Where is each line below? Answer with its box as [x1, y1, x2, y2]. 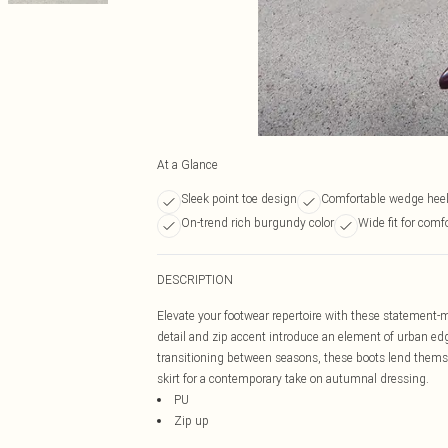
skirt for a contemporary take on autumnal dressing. [157, 371, 429, 386]
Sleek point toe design [181, 191, 297, 206]
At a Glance [157, 157, 218, 172]
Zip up [174, 413, 209, 428]
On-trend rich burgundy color [181, 215, 334, 230]
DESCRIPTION [157, 272, 233, 287]
